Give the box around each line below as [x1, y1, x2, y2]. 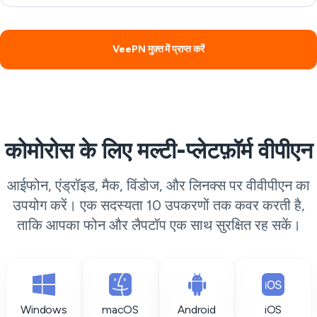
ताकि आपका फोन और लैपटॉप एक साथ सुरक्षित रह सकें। [16, 217, 301, 234]
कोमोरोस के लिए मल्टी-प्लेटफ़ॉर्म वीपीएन [4, 137, 313, 164]
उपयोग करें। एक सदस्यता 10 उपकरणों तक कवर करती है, [12, 197, 305, 214]
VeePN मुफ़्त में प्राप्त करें [113, 43, 204, 55]
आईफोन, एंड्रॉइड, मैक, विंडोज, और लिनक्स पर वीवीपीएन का [7, 177, 310, 194]
